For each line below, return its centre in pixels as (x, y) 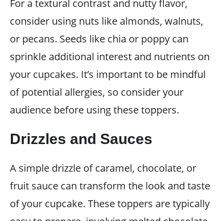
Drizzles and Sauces (81, 139)
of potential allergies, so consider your (97, 92)
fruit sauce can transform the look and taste (110, 185)
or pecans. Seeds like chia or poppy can (99, 38)
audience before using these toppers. (94, 110)
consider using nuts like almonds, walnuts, (107, 21)
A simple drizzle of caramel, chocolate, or (103, 168)
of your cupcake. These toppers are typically (110, 203)
